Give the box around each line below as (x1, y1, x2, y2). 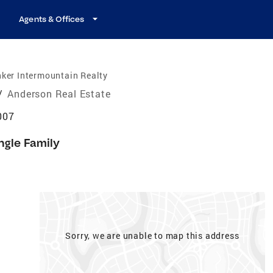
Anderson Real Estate (7, 87, 111, 100)
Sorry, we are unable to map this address (65, 229, 239, 241)
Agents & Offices (19, 14, 85, 24)
